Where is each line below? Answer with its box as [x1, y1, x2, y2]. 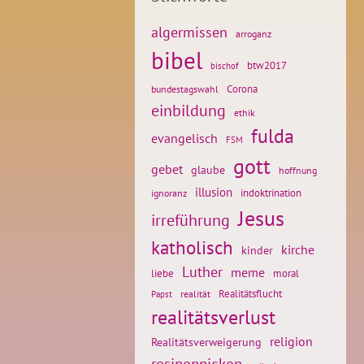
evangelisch [151, 130, 218, 146]
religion [270, 333, 313, 349]
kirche [281, 240, 314, 258]
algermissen [151, 23, 227, 41]
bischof [210, 60, 239, 71]
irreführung [151, 210, 230, 230]
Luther [182, 262, 223, 281]
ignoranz [151, 186, 187, 199]
